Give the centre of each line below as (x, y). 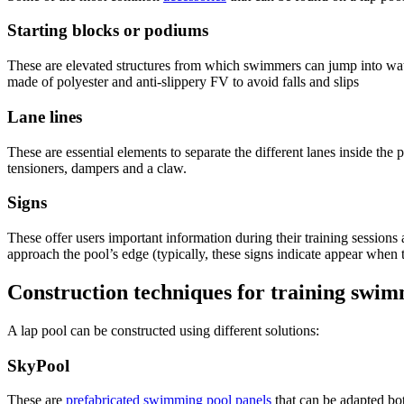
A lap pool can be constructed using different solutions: (163, 330)
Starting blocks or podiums (108, 31)
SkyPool (38, 365)
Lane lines (45, 116)
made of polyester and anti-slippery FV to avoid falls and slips (183, 82)
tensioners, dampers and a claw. (97, 168)
